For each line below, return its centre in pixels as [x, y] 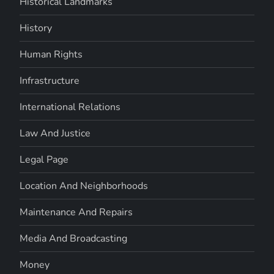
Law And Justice [55, 133]
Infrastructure [50, 80]
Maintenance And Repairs [76, 212]
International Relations [70, 107]
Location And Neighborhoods [84, 186]
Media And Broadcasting [74, 238]
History [36, 28]
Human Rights [51, 54]
